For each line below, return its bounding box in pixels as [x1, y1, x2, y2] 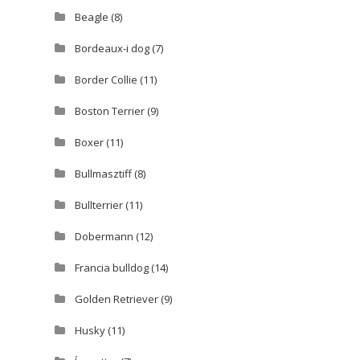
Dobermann [74, 229, 133, 244]
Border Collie [74, 72, 137, 88]
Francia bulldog [74, 260, 149, 276]
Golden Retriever [74, 292, 158, 307]
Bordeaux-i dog [74, 41, 149, 56]
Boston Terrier [74, 104, 145, 119]
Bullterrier [74, 198, 123, 213]
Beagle [74, 10, 108, 25]
